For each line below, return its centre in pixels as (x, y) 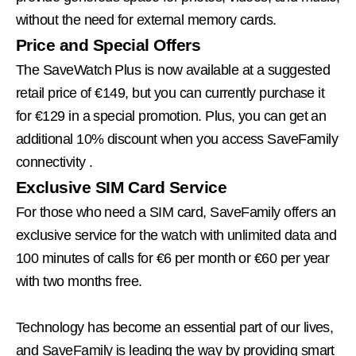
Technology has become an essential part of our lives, (175, 327)
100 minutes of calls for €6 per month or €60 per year (173, 258)
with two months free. (79, 281)
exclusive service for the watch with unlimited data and (176, 235)
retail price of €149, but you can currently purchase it (170, 93)
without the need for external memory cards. (146, 20)
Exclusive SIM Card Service (121, 187)
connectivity (51, 162)
